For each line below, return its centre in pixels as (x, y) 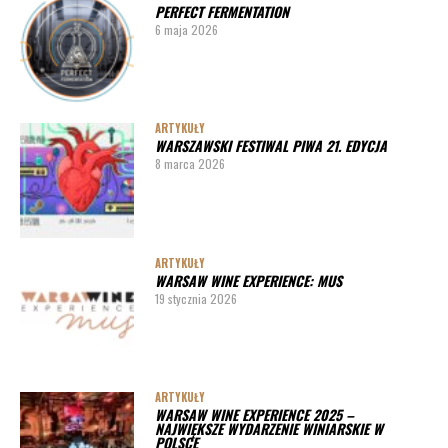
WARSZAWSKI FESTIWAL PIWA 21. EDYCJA (270, 146)
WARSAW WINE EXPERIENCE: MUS (248, 280)
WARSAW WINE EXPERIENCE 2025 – (254, 414)
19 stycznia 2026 (195, 298)
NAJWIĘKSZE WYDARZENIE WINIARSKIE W (268, 428)
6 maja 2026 (186, 30)
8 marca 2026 (189, 164)
